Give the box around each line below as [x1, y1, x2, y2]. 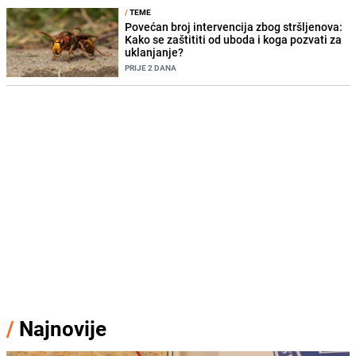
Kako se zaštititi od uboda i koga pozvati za [125, 32, 342, 48]
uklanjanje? [125, 44, 184, 60]
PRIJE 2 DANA [125, 62, 177, 74]
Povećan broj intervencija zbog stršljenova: [125, 19, 343, 35]
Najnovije [19, 315, 106, 343]
